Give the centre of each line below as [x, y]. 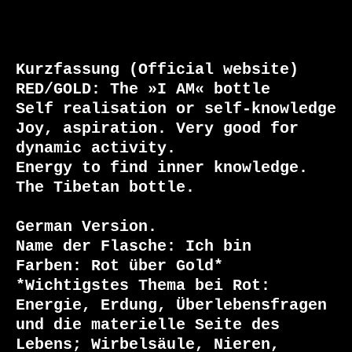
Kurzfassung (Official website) [157, 70]
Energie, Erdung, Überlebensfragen [171, 306]
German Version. [86, 227]
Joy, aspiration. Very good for [157, 129]
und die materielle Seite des [148, 325]
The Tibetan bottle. [105, 188]
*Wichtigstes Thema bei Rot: [143, 286]
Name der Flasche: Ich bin [134, 247]
